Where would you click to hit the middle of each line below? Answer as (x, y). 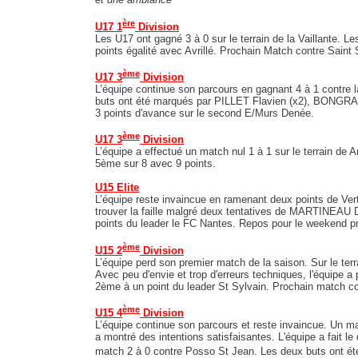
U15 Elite (117, 188)
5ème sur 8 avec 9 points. (155, 164)
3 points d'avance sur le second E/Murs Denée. (205, 113)
